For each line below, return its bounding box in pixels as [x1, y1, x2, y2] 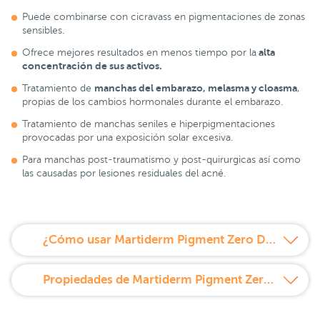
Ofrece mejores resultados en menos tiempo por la [22, 47, 256, 59]
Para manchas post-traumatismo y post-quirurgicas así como [22, 154, 301, 166]
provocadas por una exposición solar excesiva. [22, 132, 233, 144]
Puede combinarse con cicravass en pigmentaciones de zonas [22, 11, 305, 23]
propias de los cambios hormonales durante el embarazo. [22, 96, 283, 108]
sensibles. [22, 25, 64, 36]
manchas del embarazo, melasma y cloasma [94, 82, 297, 94]
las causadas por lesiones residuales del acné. [22, 168, 226, 179]
